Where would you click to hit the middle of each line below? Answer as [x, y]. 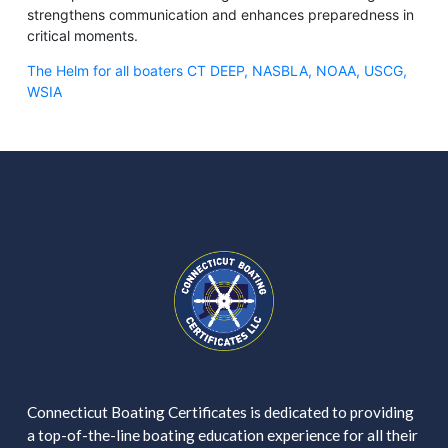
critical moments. [82, 35]
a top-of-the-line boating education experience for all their [222, 434]
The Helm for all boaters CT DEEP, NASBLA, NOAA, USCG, [216, 70]
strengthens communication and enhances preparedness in [220, 14]
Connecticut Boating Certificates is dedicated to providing [220, 411]
